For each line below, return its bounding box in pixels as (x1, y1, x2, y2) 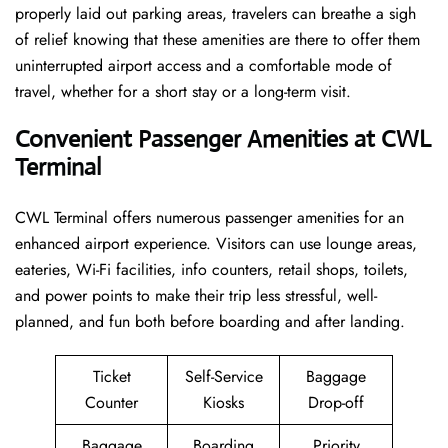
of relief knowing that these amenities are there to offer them (15, 28, 420, 52)
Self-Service (184, 365, 263, 389)
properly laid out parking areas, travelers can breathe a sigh (15, 2, 416, 26)
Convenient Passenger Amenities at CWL (15, 124, 431, 155)
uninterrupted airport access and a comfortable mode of (15, 54, 392, 78)
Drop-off (308, 391, 364, 415)
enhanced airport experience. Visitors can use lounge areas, (15, 232, 417, 256)
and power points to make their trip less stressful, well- (15, 284, 377, 308)
